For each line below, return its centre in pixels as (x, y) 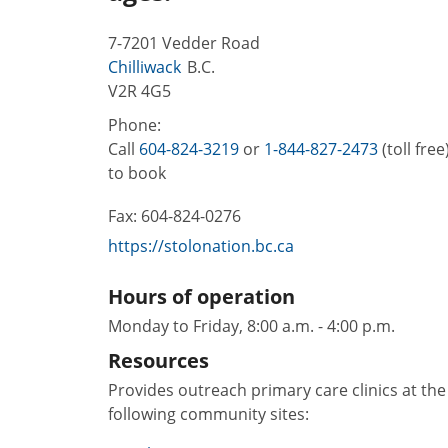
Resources (158, 360)
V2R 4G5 (139, 90)
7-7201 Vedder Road (184, 42)
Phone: (134, 124)
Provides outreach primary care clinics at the (277, 389)
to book (137, 172)
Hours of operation (201, 296)
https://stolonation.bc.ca (201, 245)
